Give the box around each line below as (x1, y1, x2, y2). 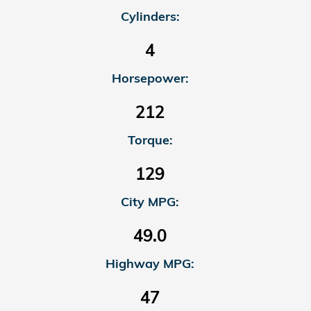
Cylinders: (120, 8, 180, 24)
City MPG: (121, 194, 179, 209)
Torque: (127, 132, 173, 147)
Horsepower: (111, 70, 189, 85)
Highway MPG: (106, 255, 194, 271)
